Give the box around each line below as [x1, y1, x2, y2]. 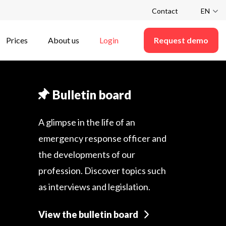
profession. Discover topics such [38, 165, 166, 176]
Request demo [154, 35, 208, 45]
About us [48, 35, 79, 45]
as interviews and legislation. [38, 181, 150, 192]
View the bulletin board [38, 208, 138, 220]
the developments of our [38, 149, 135, 160]
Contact [152, 6, 178, 15]
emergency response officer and [38, 133, 166, 144]
